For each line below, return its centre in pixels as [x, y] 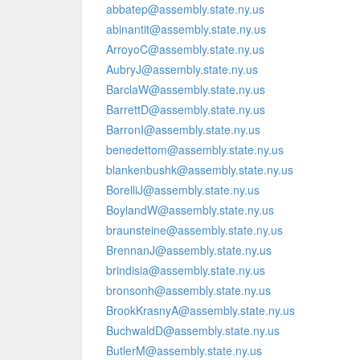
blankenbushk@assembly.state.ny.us [200, 170]
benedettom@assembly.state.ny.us [195, 149]
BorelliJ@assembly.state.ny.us [183, 190]
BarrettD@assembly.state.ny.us [186, 109]
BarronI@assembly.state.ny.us [183, 129]
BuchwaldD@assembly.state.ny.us [193, 330]
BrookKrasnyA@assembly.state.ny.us [200, 310]
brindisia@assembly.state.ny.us [186, 270]
